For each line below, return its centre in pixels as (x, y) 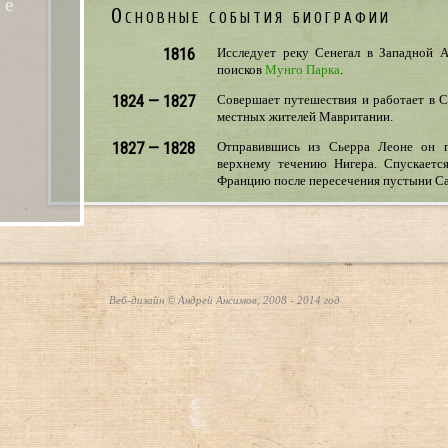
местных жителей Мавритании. (305, 116)
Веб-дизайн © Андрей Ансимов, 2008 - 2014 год (224, 300)
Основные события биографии (251, 15)
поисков (241, 69)
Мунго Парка (302, 69)
